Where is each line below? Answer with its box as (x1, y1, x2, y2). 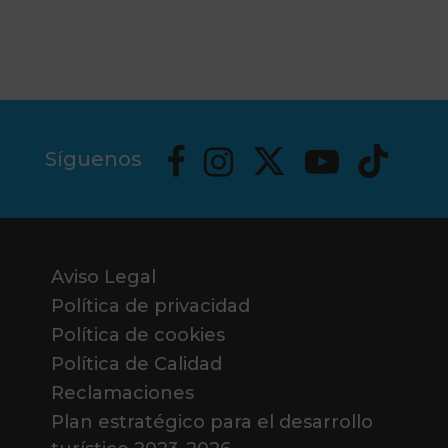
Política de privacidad (50, 295, 250, 317)
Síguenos (45, 147, 142, 171)
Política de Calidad (50, 353, 222, 375)
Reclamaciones (50, 382, 194, 404)
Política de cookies (50, 324, 225, 346)
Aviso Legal (50, 266, 156, 288)
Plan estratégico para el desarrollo (50, 411, 373, 433)
